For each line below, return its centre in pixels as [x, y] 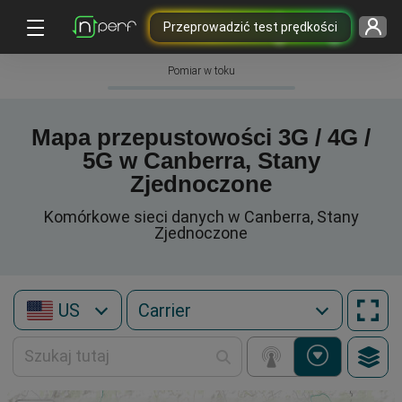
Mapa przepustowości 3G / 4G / [201, 137]
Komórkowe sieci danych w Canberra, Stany [201, 217]
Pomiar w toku [201, 71]
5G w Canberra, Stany [201, 161]
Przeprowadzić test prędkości [250, 26]
